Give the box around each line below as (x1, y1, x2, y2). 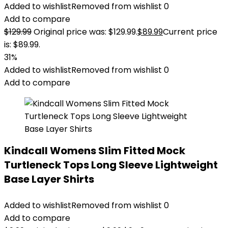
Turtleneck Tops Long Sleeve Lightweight (4, 158, 218, 172)
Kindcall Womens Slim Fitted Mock (4, 144, 185, 158)
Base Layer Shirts (4, 172, 94, 186)
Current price (163, 26, 217, 38)
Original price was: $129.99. (34, 26, 137, 38)
